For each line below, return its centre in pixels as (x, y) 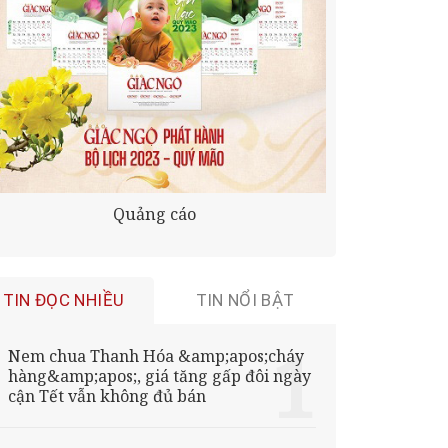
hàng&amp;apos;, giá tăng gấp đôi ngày (159, 375)
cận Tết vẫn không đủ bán (106, 395)
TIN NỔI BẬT (245, 300)
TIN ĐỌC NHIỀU (63, 300)
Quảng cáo (154, 214)
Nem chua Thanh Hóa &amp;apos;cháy (155, 355)
